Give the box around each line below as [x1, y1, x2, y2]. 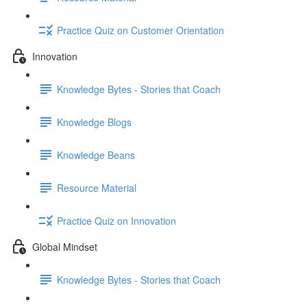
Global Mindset [32, 239, 97, 254]
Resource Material [57, 180, 136, 195]
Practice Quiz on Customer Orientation [57, 23, 224, 37]
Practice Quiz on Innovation [57, 213, 176, 228]
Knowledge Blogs [57, 114, 132, 129]
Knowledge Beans [57, 147, 135, 162]
